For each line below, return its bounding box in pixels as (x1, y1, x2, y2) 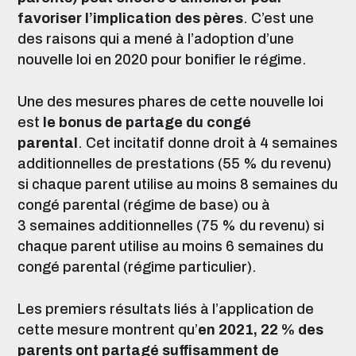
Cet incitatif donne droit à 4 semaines (86, 135, 338, 151)
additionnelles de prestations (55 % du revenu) (17, 156, 331, 172)
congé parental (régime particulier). (17, 259, 257, 275)
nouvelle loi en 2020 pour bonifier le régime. (17, 52, 307, 68)
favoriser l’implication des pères (17, 10, 243, 26)
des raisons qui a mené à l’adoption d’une (17, 31, 294, 47)
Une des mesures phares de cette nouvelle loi (17, 94, 323, 110)
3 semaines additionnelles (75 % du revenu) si (17, 218, 324, 234)
